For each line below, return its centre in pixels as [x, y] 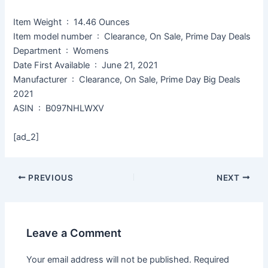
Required [212, 260]
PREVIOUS [50, 177]
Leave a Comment [74, 233]
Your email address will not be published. [109, 260]
